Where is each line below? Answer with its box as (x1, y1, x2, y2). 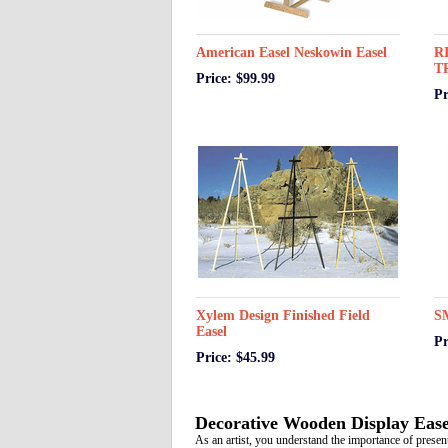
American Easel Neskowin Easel (196, 45, 387, 60)
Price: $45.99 (196, 350, 275, 365)
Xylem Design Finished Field (196, 308, 370, 323)
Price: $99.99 (196, 71, 275, 86)
